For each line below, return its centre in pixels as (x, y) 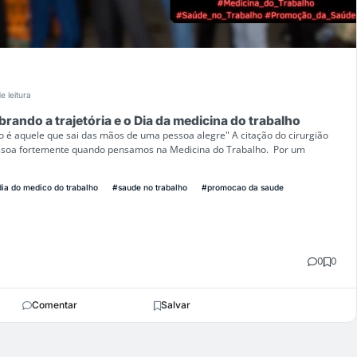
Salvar (176, 305)
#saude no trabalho (150, 187)
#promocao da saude (243, 187)
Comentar (54, 305)
